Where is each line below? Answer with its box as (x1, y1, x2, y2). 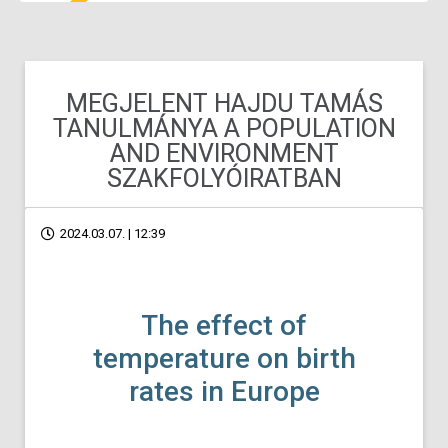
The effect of (141, 309, 307, 343)
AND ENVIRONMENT (109, 139, 339, 168)
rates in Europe (128, 375, 320, 409)
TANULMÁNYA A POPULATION (52, 114, 396, 143)
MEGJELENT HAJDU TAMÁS (65, 89, 383, 118)
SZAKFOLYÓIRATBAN (106, 164, 342, 193)
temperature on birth (92, 342, 356, 376)
